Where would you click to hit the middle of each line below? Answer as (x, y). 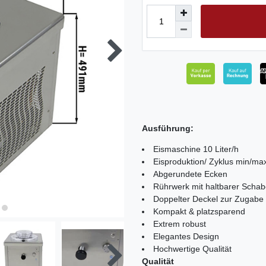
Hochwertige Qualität (192, 249)
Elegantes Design (186, 237)
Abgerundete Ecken (190, 174)
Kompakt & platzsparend (199, 212)
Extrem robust (180, 224)
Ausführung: (168, 129)
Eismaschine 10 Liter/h (196, 149)
